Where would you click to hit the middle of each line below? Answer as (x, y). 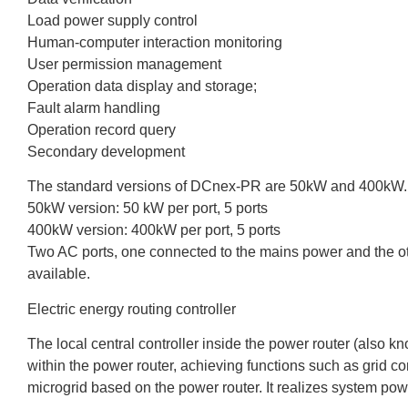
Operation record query (102, 129)
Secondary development (106, 151)
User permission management (124, 64)
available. (59, 274)
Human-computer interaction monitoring (155, 42)
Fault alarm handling (94, 107)
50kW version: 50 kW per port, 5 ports (148, 209)
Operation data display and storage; (142, 86)
